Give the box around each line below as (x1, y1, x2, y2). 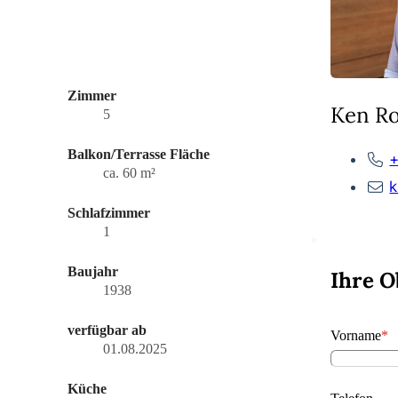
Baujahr (68, 264, 118, 280)
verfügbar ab (68, 322, 147, 338)
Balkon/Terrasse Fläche (68, 147, 210, 163)
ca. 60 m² (103, 165, 155, 181)
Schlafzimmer (68, 205, 150, 221)
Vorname (330, 327, 381, 343)
